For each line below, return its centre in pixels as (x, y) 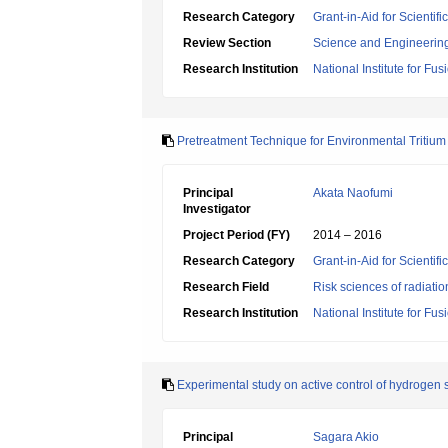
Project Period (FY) (236, 235)
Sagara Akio (346, 437)
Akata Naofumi (353, 193)
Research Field (226, 287)
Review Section (227, 43)
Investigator (217, 209)
